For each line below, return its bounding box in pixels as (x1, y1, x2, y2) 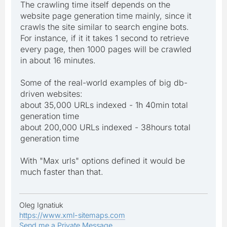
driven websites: (20, 88, 83, 99)
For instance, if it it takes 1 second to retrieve (20, 32, 189, 43)
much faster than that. (20, 166, 103, 177)
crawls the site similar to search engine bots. (20, 21, 189, 32)
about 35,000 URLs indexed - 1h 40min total (20, 99, 188, 110)
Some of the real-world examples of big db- (20, 77, 187, 88)
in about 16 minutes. (20, 55, 96, 65)
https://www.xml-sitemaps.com (19, 210, 125, 219)
